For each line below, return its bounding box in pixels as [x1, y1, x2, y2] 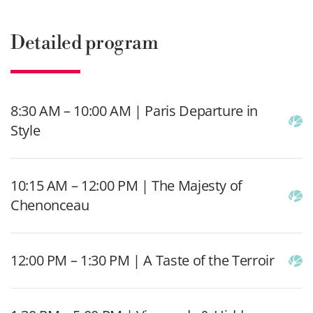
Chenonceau [10, 196, 89, 215]
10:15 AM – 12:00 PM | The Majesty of [10, 176, 243, 196]
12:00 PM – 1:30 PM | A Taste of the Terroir [10, 251, 275, 270]
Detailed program [10, 31, 159, 56]
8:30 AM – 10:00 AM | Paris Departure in [10, 101, 258, 121]
